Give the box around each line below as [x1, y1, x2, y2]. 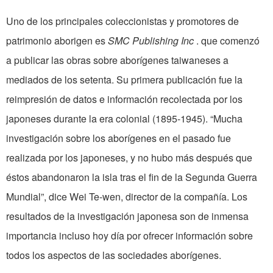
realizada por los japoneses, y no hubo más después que [6, 151, 252, 165]
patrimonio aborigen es [6, 34, 108, 48]
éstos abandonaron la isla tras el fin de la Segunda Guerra [6, 170, 257, 185]
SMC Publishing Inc [108, 34, 196, 48]
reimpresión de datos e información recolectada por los [6, 92, 243, 107]
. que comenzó [196, 34, 260, 48]
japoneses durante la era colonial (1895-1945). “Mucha [6, 112, 243, 126]
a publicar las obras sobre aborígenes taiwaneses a [6, 53, 229, 68]
